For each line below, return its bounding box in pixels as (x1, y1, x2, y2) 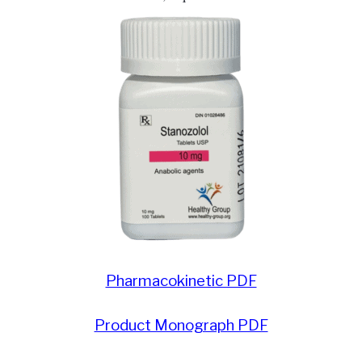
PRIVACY (16, 29, 66, 46)
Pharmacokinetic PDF (105, 271, 257, 290)
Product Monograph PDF (94, 316, 268, 335)
